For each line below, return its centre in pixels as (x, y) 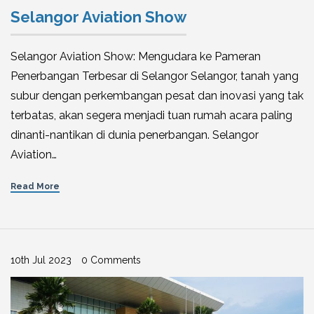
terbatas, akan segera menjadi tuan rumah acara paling (151, 116)
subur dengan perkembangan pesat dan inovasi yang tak (157, 96)
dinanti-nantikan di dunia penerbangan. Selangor (135, 135)
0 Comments (111, 260)
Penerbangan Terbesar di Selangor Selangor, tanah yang (155, 76)
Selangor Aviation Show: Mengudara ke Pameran (136, 57)
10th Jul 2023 (41, 260)
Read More (35, 187)
